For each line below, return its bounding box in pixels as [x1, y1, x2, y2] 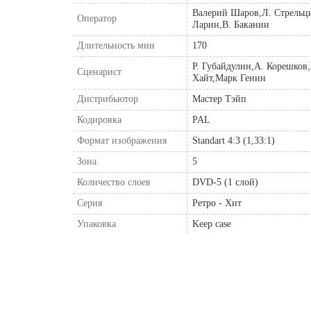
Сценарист [77, 66, 121, 77]
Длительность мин [77, 40, 155, 51]
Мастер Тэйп [192, 93, 246, 104]
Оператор [77, 12, 117, 24]
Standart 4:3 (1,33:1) [192, 135, 275, 146]
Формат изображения [77, 135, 167, 146]
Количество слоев [77, 176, 151, 187]
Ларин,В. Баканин [192, 19, 269, 30]
